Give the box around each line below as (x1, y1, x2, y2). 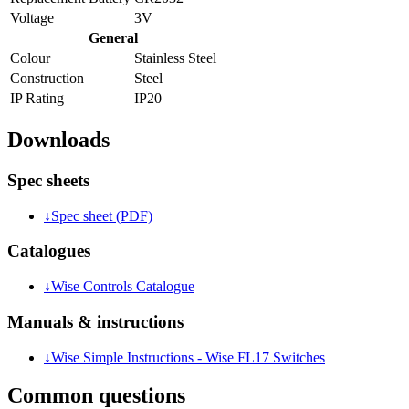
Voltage (10, 10, 54, 26)
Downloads (7, 128, 110, 152)
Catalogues (7, 241, 90, 261)
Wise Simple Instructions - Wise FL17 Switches (51, 349, 325, 365)
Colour (10, 50, 50, 67)
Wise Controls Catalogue (51, 278, 194, 295)
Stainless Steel (134, 50, 216, 67)
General (89, 30, 138, 47)
